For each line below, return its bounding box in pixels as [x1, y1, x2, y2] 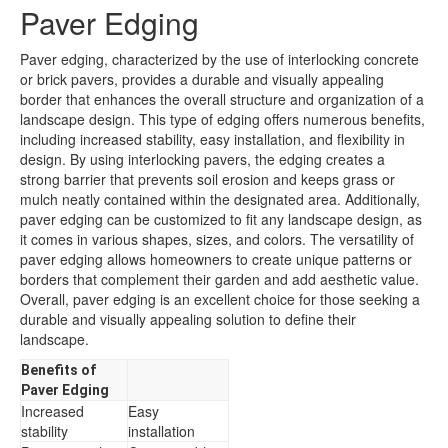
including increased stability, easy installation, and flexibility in [20, 129, 405, 149]
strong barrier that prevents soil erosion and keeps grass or [20, 169, 395, 189]
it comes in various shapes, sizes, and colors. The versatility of [20, 229, 414, 249]
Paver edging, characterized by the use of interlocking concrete [20, 49, 419, 69]
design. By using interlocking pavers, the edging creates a [20, 149, 385, 169]
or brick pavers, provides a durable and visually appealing [20, 69, 384, 89]
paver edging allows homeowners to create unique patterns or [20, 249, 412, 269]
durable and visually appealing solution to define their [20, 309, 356, 329]
